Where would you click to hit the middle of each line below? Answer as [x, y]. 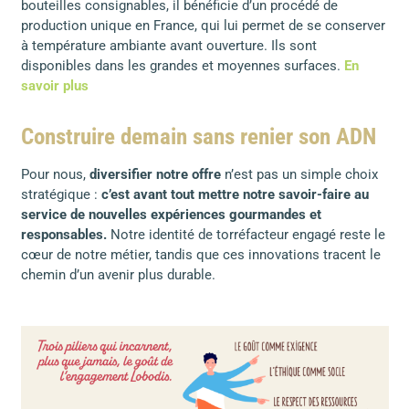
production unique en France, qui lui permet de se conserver [203, 26]
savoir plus [54, 86]
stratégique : [61, 195]
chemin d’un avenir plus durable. [120, 275]
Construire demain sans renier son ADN [198, 137]
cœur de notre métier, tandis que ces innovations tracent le [200, 255]
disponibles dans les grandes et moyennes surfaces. [182, 66]
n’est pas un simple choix [299, 175]
